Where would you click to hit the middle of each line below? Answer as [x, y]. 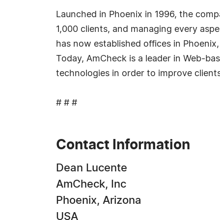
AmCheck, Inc [91, 184]
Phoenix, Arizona [99, 200]
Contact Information [123, 145]
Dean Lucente [92, 168]
